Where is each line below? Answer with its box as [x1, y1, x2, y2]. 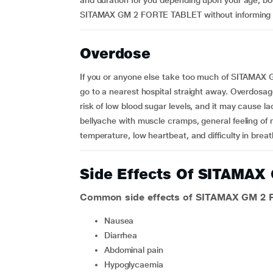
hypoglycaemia [110, 260, 163, 269]
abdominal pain [109, 245, 163, 255]
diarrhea [110, 230, 138, 240]
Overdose [79, 44, 151, 62]
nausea [110, 216, 134, 225]
